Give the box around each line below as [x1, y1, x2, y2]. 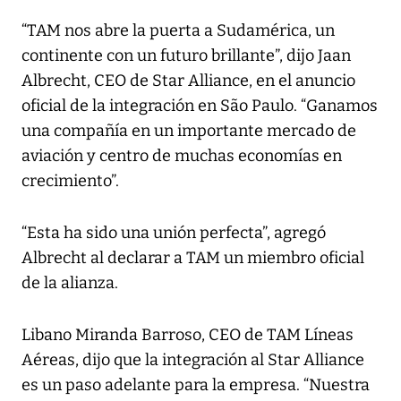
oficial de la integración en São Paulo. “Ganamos [21, 96, 378, 116]
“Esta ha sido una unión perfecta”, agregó [21, 223, 326, 243]
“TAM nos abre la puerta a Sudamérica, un [21, 21, 335, 41]
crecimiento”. [21, 171, 119, 192]
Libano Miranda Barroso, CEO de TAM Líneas [21, 325, 354, 346]
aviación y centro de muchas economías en [21, 146, 342, 166]
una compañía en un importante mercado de [21, 121, 356, 141]
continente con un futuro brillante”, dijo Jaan [21, 46, 351, 66]
